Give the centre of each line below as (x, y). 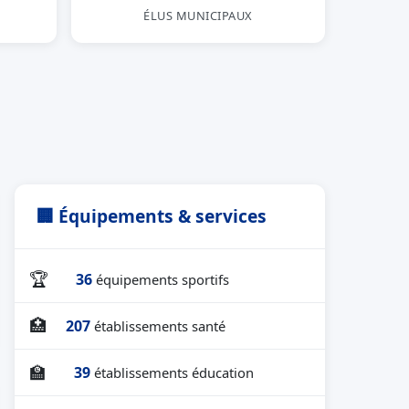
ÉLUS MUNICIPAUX (198, 16)
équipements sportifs (163, 279)
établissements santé (160, 325)
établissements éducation (174, 372)
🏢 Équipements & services (152, 216)
